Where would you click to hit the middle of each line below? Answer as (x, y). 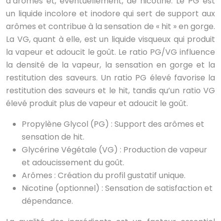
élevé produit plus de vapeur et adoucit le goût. (97, 104)
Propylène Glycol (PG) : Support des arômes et (113, 124)
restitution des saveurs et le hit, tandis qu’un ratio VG (110, 91)
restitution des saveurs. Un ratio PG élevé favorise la (110, 78)
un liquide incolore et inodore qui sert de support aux (110, 14)
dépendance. (47, 201)
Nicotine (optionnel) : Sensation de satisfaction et (117, 188)
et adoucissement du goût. (73, 163)
